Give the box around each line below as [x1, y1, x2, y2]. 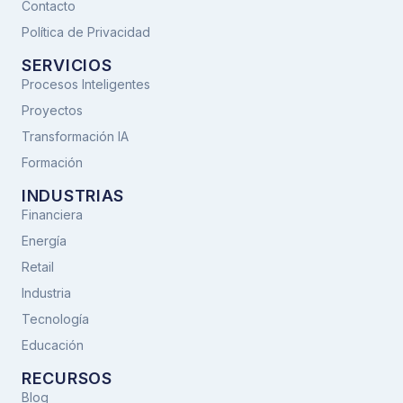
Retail [22, 258, 54, 274]
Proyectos [22, 102, 83, 118]
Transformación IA [22, 128, 129, 144]
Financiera [22, 206, 83, 222]
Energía [22, 232, 67, 248]
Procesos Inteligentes [22, 76, 150, 92]
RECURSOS [22, 368, 112, 388]
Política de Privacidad [22, 23, 150, 40]
